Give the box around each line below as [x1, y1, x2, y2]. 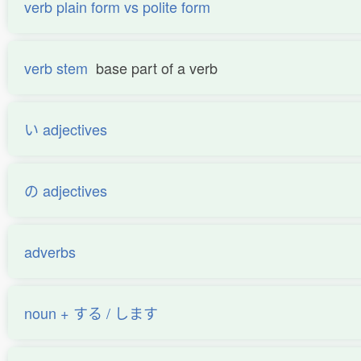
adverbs [24, 241, 76, 262]
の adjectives [24, 180, 107, 201]
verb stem [24, 57, 88, 78]
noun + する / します [24, 302, 158, 323]
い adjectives [24, 118, 107, 139]
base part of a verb [96, 57, 218, 78]
